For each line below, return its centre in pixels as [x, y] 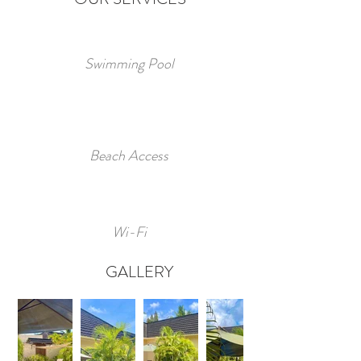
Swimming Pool [129, 64]
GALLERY [139, 272]
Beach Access [129, 156]
